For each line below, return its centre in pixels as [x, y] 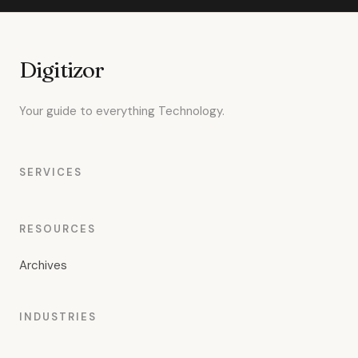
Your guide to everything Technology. [122, 111]
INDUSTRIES [58, 317]
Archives [43, 265]
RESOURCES [58, 229]
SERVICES [51, 172]
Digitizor [62, 70]
